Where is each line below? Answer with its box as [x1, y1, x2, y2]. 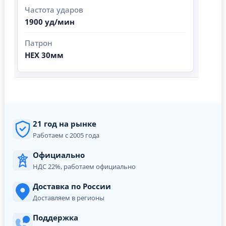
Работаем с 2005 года [33, 130, 99, 140]
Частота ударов [25, 4, 83, 15]
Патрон [25, 37, 52, 48]
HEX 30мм [25, 49, 64, 60]
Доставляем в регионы [33, 193, 104, 202]
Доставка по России [33, 181, 111, 191]
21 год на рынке [33, 118, 96, 129]
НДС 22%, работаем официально [33, 161, 136, 171]
